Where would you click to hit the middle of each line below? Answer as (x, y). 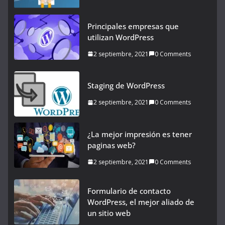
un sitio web (109, 213)
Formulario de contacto (129, 191)
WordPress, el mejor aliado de (141, 202)
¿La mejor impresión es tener (140, 134)
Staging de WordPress (126, 86)
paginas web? (111, 145)
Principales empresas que (133, 26)
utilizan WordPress (121, 37)
